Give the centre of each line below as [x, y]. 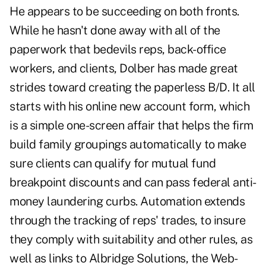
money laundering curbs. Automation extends [127, 202]
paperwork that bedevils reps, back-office [118, 50]
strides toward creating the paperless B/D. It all [132, 88]
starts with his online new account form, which [129, 107]
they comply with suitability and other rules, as [131, 240]
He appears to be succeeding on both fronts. [124, 12]
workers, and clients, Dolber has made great [124, 69]
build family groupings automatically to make [128, 145]
